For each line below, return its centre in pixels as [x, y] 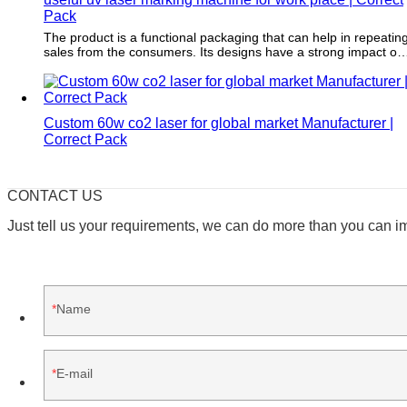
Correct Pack [85, 139]
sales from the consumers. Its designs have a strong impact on [224, 51]
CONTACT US [55, 195]
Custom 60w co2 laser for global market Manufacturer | [218, 123]
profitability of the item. [109, 80]
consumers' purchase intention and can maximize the [197, 66]
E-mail [74, 373]
